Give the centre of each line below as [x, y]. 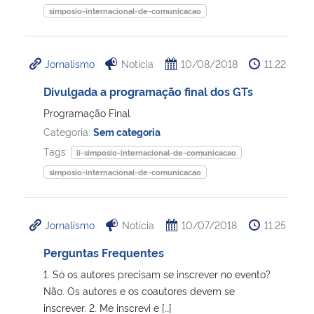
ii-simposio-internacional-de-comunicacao [156, 152]
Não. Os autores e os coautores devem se [139, 290]
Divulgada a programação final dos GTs [148, 91]
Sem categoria [127, 131]
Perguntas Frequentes [104, 252]
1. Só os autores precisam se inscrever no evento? [157, 273]
